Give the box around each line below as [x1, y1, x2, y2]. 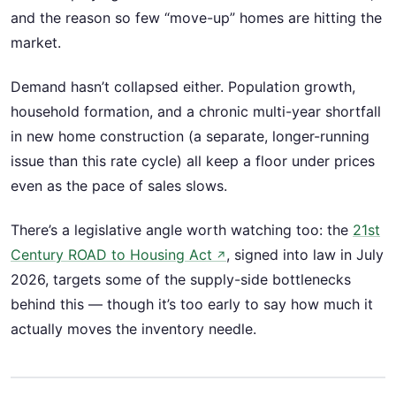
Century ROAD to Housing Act [11, 246, 212, 264]
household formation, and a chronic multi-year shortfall [11, 102, 381, 120]
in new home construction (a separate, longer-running [11, 126, 369, 145]
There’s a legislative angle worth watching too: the [11, 221, 353, 240]
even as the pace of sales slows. [11, 176, 227, 194]
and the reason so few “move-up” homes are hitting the [11, 8, 382, 27]
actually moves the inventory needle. [11, 320, 256, 339]
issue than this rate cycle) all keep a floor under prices [11, 151, 375, 170]
